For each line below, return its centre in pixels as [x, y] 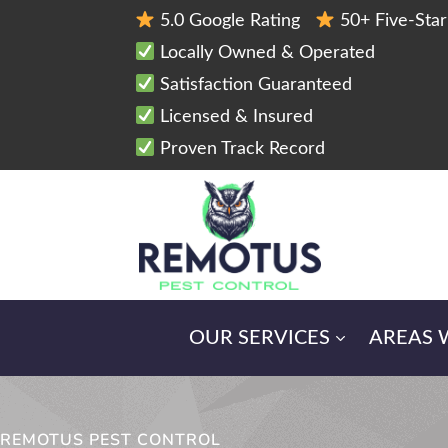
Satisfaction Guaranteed [253, 85]
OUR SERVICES [259, 338]
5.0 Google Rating [234, 21]
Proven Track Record [239, 149]
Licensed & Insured [233, 117]
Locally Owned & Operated [264, 53]
